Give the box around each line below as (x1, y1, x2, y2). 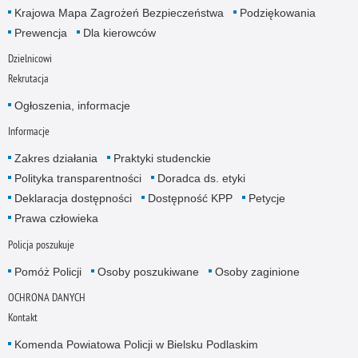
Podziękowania (239, 6, 316, 19)
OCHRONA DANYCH (7, 289, 86, 304)
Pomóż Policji (14, 265, 82, 278)
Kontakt (7, 310, 38, 325)
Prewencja (14, 26, 67, 39)
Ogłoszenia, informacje (14, 99, 130, 113)
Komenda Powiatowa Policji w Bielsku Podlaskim (14, 338, 258, 352)
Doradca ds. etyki (157, 172, 245, 185)
